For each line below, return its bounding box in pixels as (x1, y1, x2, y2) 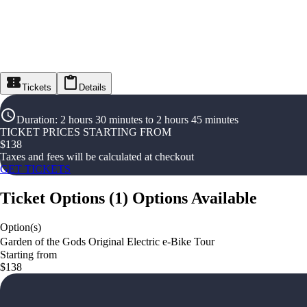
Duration (16, 114, 55, 126)
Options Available (132, 189, 257, 208)
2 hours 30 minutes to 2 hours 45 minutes (60, 114, 238, 126)
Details (79, 82, 106, 93)
